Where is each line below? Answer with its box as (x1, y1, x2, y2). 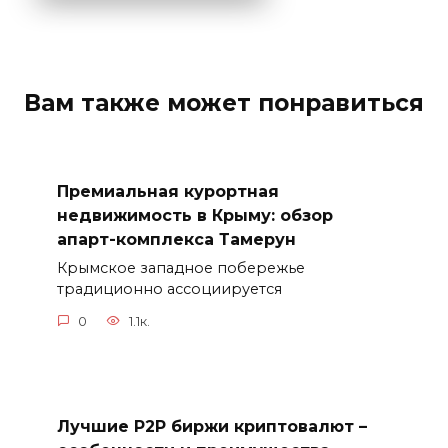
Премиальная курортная (56, 181, 279, 201)
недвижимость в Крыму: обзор (56, 205, 333, 225)
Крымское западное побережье (56, 259, 305, 278)
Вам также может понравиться (24, 88, 424, 117)
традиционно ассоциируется (56, 280, 282, 299)
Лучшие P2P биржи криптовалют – (56, 416, 367, 436)
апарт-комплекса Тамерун (56, 229, 296, 249)
